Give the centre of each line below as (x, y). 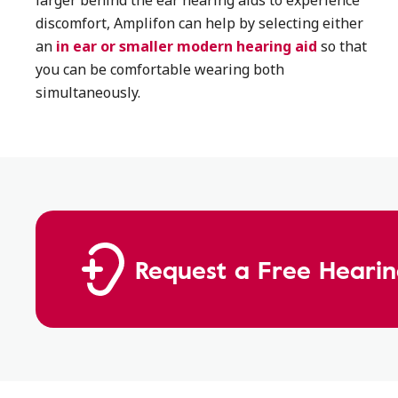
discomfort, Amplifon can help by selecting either (199, 23)
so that (342, 46)
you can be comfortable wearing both (160, 69)
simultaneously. (90, 92)
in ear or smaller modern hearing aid (187, 46)
